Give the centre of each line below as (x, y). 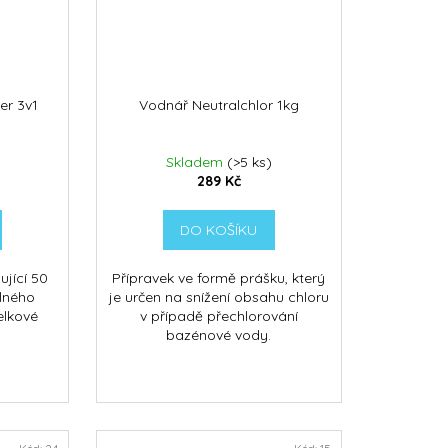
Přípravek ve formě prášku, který (219, 278)
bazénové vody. (219, 335)
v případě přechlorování (218, 316)
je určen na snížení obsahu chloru (218, 297)
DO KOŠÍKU (219, 230)
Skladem (196, 162)
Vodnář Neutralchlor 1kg (218, 105)
